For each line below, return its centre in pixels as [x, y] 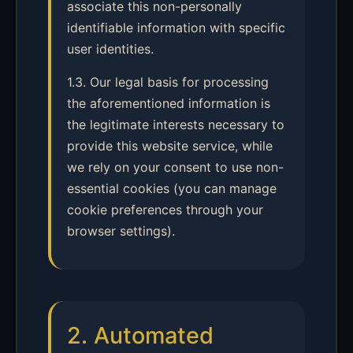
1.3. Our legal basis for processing [168, 82]
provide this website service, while [170, 146]
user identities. [110, 49]
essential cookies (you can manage [172, 188]
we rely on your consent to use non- [175, 167]
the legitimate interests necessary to [176, 124]
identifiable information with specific [176, 28]
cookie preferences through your [165, 210]
